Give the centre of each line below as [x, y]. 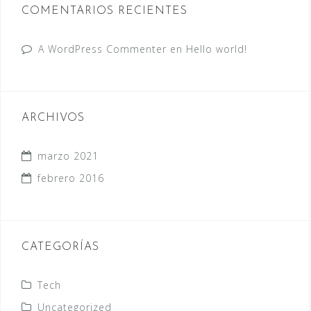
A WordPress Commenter [102, 49]
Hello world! [217, 49]
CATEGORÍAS [60, 247]
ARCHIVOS [53, 118]
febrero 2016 [71, 178]
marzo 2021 [68, 156]
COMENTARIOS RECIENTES [104, 11]
